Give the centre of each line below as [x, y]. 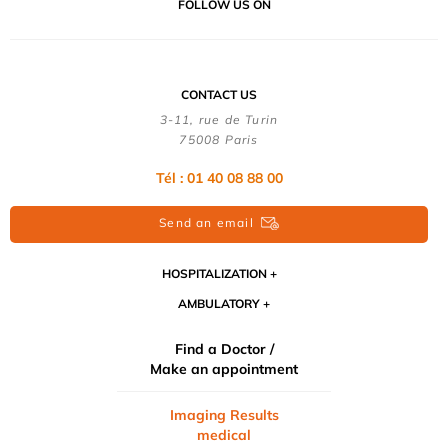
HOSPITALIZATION [214, 274]
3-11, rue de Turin [219, 119]
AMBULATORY [219, 304]
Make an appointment [224, 369]
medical [224, 435]
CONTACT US [219, 94]
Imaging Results [224, 415]
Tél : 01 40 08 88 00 [219, 177]
